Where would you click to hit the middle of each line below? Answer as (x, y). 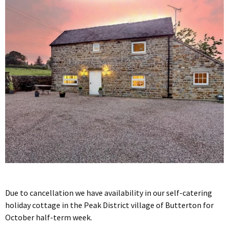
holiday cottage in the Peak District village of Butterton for (109, 205)
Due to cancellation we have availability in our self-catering (109, 193)
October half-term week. (49, 217)
